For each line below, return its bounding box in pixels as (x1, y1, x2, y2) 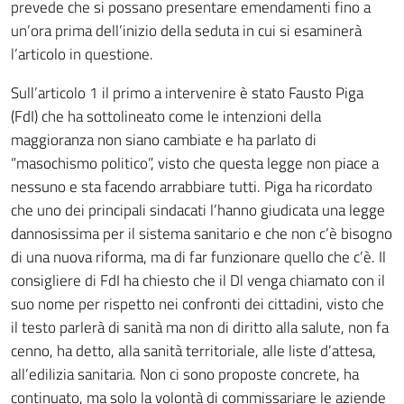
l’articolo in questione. (11, 42, 153, 66)
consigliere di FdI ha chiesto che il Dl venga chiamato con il (11, 269, 385, 292)
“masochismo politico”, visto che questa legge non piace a (11, 151, 379, 175)
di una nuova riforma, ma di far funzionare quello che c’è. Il (11, 245, 386, 269)
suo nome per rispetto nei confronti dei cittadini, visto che (11, 292, 384, 316)
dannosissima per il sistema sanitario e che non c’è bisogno (11, 222, 392, 245)
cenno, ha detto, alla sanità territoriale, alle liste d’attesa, (11, 339, 376, 363)
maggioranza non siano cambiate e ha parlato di (11, 128, 317, 151)
